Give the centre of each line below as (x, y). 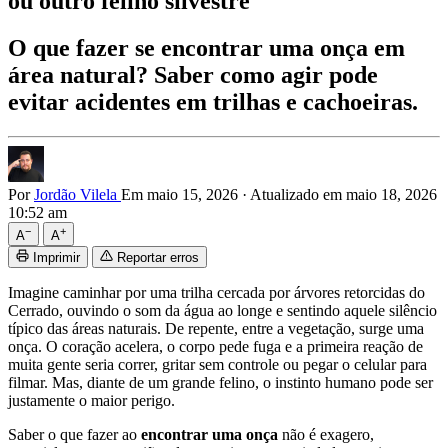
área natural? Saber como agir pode (193, 74)
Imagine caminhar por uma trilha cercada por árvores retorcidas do (216, 292)
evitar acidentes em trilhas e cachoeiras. (213, 101)
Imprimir (56, 257)
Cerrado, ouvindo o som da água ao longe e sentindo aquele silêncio (222, 310)
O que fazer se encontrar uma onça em (206, 47)
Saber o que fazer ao (74, 434)
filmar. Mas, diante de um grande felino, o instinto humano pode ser (220, 382)
